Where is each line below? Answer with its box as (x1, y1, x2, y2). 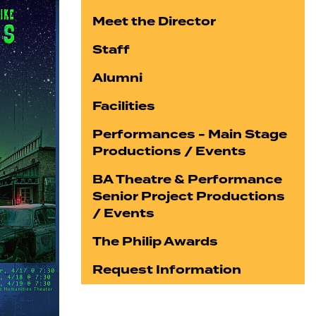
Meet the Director (92, 13, 217, 30)
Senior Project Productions (92, 188, 286, 205)
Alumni (92, 69, 143, 87)
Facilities (92, 97, 156, 115)
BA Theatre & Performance (92, 171, 283, 188)
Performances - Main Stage (92, 126, 288, 143)
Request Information (92, 261, 242, 279)
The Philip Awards (92, 233, 219, 250)
